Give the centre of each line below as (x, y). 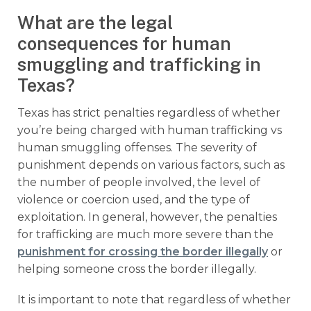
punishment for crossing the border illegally (143, 251)
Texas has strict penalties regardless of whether (149, 112)
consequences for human (124, 43)
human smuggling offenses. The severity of (137, 147)
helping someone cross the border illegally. (137, 269)
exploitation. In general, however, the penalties (147, 217)
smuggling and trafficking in (139, 64)
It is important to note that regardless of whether (154, 300)
